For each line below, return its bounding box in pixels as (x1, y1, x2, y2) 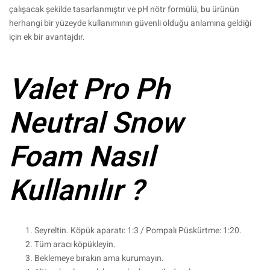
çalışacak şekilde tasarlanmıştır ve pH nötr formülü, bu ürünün (9, 3, 239, 16)
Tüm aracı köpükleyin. (34, 238, 116, 251)
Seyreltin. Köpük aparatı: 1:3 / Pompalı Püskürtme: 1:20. (34, 224, 242, 237)
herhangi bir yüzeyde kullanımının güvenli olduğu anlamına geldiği (9, 17, 251, 30)
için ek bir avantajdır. (9, 31, 85, 44)
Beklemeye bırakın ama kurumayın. (34, 252, 164, 265)
